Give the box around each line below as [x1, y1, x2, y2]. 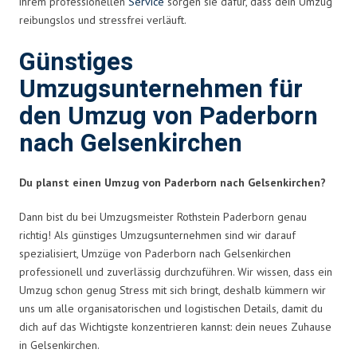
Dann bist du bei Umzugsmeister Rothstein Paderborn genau [19, 209, 307, 224]
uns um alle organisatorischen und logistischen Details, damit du [19, 300, 323, 316]
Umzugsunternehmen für [19, 71, 303, 108]
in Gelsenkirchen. [19, 337, 100, 352]
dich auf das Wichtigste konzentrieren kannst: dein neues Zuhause [19, 319, 331, 334]
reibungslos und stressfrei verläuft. [19, 12, 186, 27]
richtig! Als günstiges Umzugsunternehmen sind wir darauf [19, 227, 296, 242]
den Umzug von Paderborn [19, 98, 318, 135]
